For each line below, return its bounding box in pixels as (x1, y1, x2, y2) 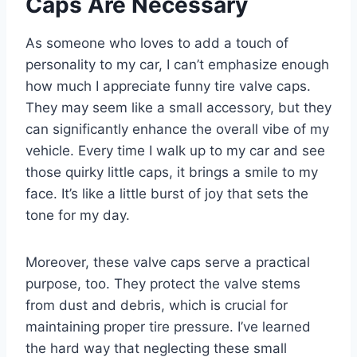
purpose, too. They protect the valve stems (25, 275, 300, 292)
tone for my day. (25, 206, 130, 223)
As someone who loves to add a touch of (25, 34, 288, 51)
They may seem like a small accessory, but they (25, 99, 331, 116)
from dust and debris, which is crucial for (25, 296, 288, 313)
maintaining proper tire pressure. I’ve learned (25, 318, 311, 335)
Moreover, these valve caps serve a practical (25, 253, 310, 270)
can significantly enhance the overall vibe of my (25, 120, 329, 137)
